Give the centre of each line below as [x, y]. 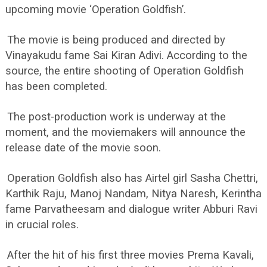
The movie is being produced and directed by [116, 40]
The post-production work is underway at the [117, 117]
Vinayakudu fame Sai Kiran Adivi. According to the [126, 55]
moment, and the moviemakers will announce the [125, 132]
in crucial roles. [42, 225]
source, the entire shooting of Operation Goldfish [125, 71]
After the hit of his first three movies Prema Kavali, [131, 255]
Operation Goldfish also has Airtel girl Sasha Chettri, [133, 178]
